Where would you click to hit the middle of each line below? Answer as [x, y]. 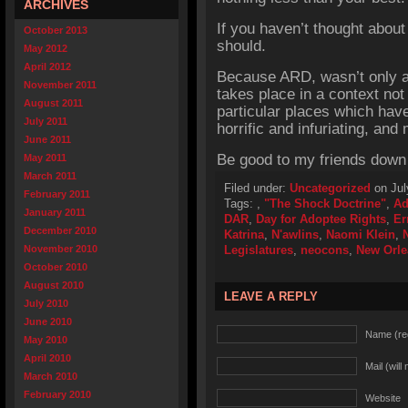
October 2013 [56, 30]
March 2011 [50, 176]
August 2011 [53, 103]
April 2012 [47, 66]
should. [241, 46]
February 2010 [57, 394]
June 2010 [48, 321]
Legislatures [259, 250]
